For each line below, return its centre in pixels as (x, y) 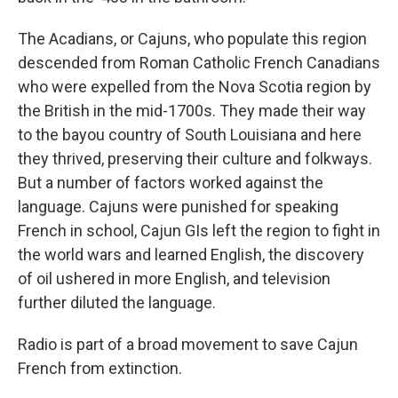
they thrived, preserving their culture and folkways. (195, 159)
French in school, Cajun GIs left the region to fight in (199, 231)
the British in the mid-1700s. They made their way (192, 111)
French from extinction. (100, 368)
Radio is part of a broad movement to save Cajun (188, 344)
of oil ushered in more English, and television (174, 279)
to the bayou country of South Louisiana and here (190, 135)
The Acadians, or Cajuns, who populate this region (192, 39)
